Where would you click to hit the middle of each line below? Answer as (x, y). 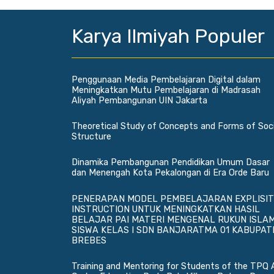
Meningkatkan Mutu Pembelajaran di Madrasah (166, 90)
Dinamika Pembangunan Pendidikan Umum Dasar (171, 163)
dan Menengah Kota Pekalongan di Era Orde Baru (170, 173)
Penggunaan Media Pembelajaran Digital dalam (166, 80)
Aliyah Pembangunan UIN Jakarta (139, 100)
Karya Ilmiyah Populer (168, 36)
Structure (91, 137)
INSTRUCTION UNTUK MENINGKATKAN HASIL (166, 209)
